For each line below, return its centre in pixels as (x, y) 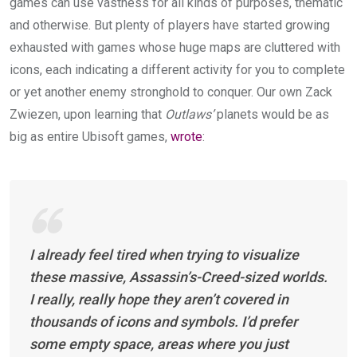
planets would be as (271, 114)
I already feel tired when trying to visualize (164, 254)
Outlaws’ (189, 114)
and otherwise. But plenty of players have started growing (170, 25)
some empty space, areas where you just (159, 343)
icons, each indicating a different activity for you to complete (177, 69)
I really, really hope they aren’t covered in (159, 299)
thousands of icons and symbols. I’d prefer (163, 321)
